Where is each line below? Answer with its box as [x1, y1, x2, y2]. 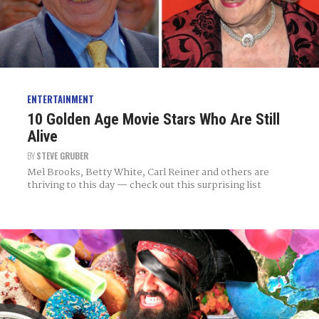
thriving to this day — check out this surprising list [26, 177, 261, 193]
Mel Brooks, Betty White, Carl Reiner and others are [26, 164, 269, 180]
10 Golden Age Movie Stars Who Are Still [26, 110, 280, 128]
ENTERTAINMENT [26, 92, 94, 107]
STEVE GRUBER [36, 149, 88, 162]
